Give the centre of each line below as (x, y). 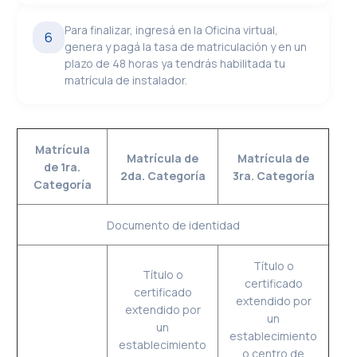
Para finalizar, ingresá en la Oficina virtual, (172, 30)
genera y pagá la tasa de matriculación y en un (186, 47)
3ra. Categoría (273, 176)
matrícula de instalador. (126, 80)
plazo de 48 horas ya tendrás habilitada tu (175, 63)
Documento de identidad (173, 225)
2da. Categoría (163, 176)
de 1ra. (63, 167)
